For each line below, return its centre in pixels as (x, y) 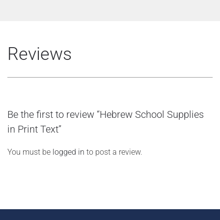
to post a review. (113, 152)
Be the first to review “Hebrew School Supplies (106, 114)
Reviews (40, 54)
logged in (69, 152)
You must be (30, 152)
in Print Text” (34, 129)
